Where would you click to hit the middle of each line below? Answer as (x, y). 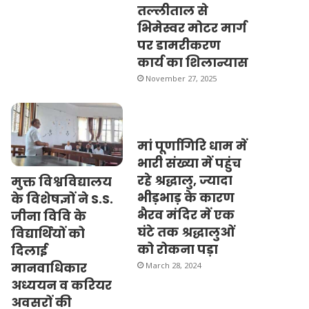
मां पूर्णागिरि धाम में (192, 146)
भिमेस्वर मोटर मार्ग (191, 28)
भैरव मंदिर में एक (186, 215)
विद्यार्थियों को (48, 233)
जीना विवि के (49, 216)
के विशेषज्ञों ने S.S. (62, 199)
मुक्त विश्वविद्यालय (62, 181)
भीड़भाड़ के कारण (186, 198)
